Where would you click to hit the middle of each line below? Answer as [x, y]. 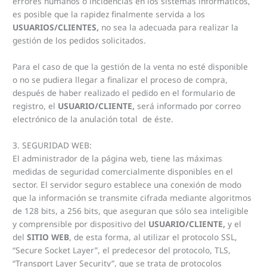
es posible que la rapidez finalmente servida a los [109, 14]
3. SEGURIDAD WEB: [52, 145]
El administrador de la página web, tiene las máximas [118, 158]
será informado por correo [188, 106]
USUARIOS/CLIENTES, [56, 27]
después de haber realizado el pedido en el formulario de [124, 93]
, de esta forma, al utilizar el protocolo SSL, [153, 237]
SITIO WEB [48, 237]
